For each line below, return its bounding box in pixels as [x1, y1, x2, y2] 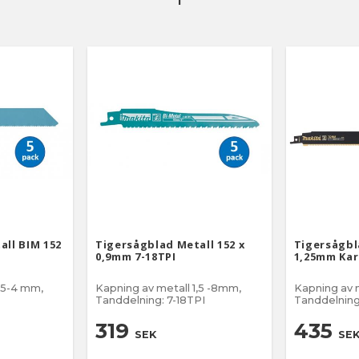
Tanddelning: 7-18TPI [95, 293, 206, 306]
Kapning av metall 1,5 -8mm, [95, 281, 242, 294]
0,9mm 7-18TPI [95, 248, 176, 264]
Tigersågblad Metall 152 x [95, 236, 245, 252]
